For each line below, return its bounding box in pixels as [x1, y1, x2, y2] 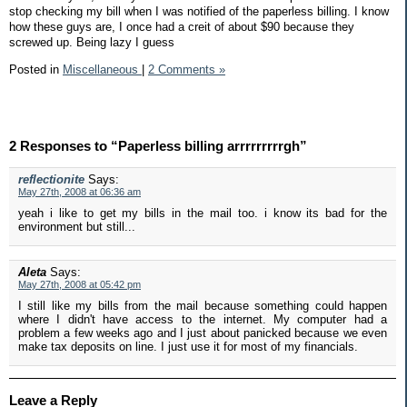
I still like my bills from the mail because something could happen [18, 299, 387, 313]
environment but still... [18, 220, 135, 234]
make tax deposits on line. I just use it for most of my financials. [18, 340, 358, 354]
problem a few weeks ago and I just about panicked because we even [18, 326, 387, 341]
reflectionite [18, 173, 84, 187]
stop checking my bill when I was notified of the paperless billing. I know [9, 4, 389, 18]
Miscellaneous [63, 62, 142, 76]
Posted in [9, 62, 63, 76]
